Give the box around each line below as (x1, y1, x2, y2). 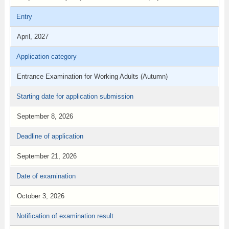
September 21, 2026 (16, 152, 77, 160)
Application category (16, 53, 77, 60)
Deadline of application (16, 132, 83, 140)
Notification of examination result (16, 212, 113, 220)
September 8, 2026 (16, 112, 73, 120)
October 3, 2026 (16, 192, 64, 200)
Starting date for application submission (16, 93, 133, 100)
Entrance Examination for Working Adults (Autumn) (16, 73, 168, 80)
